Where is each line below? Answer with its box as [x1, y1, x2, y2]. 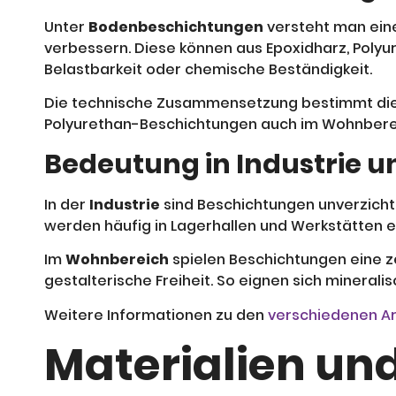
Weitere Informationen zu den [44, 304, 268, 325]
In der [44, 194, 89, 215]
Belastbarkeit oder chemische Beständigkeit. [44, 58, 372, 80]
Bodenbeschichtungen [88, 16, 263, 37]
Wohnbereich [65, 249, 169, 270]
